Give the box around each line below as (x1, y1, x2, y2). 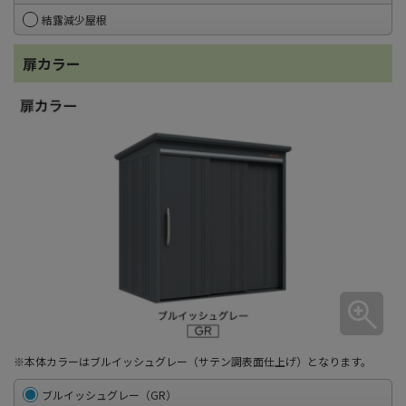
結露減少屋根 (42, 11, 107, 27)
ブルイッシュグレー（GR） (42, 386, 177, 402)
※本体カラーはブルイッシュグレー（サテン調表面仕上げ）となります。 (14, 353, 372, 369)
